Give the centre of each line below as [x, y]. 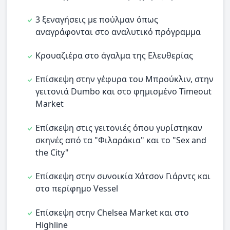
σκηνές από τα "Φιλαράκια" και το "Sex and [121, 140]
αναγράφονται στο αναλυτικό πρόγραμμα [118, 32]
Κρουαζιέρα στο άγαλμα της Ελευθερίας [114, 56]
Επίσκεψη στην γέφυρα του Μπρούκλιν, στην [124, 79]
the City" [52, 152]
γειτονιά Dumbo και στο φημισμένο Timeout [123, 92]
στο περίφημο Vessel [77, 189]
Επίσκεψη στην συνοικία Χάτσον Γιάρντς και [123, 176]
